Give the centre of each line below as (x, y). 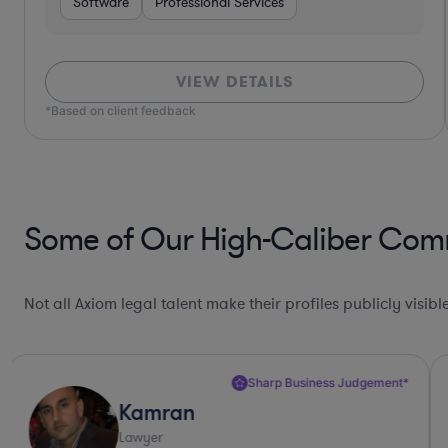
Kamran (157, 412)
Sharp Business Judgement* (328, 383)
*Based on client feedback (120, 111)
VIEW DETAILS (234, 82)
